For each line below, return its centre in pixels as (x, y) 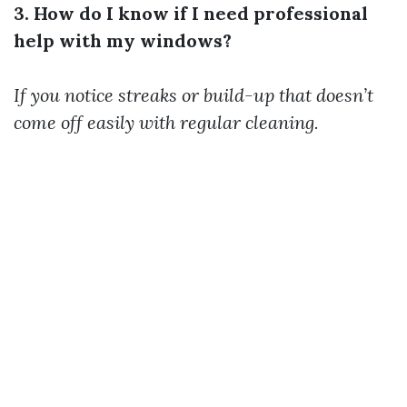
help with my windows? (123, 40)
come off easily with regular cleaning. (166, 122)
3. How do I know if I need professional (191, 13)
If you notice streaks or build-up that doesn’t (194, 95)
